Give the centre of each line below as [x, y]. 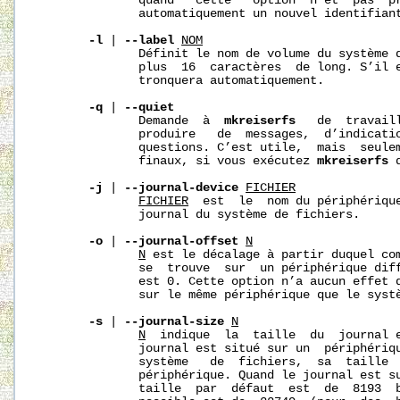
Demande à [132, 121]
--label [150, 41]
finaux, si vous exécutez [178, 162]
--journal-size [175, 322]
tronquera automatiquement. [182, 81]
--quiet [150, 108]
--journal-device [182, 188]
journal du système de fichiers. [200, 215]
